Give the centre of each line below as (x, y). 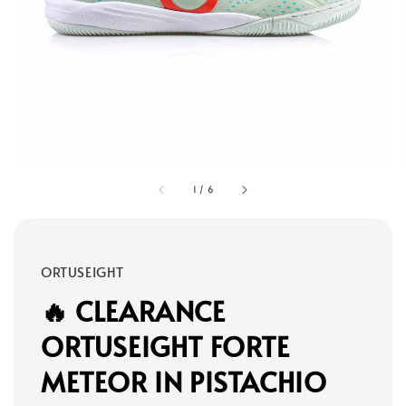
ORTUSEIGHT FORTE (165, 346)
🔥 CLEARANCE (133, 311)
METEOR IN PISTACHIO (184, 382)
